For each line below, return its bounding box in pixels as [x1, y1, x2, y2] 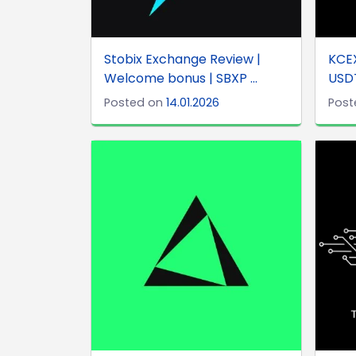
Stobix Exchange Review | [104, 49, 261, 68]
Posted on [104, 94, 166, 110]
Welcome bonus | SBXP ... [104, 68, 257, 87]
